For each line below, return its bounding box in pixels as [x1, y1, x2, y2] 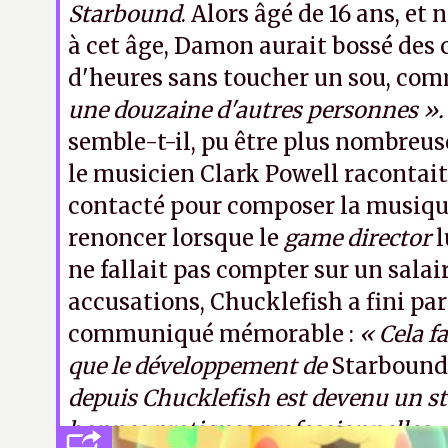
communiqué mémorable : [68, 320, 359, 348]
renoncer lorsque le [68, 224, 284, 252]
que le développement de [68, 352, 331, 380]
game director [284, 224, 436, 252]
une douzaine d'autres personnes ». [68, 96, 444, 124]
